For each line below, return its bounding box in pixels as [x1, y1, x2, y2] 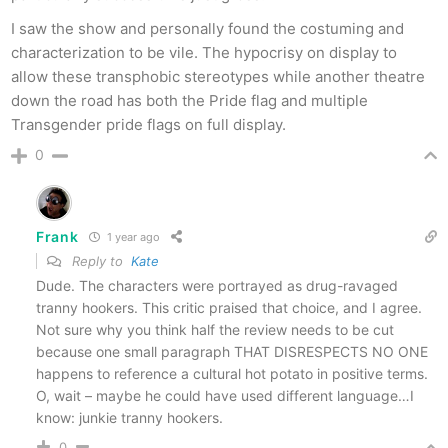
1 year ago [103, 230, 160, 245]
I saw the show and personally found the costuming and [11, 18, 404, 38]
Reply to [68, 252, 131, 269]
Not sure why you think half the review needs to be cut [36, 320, 394, 338]
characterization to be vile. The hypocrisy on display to [11, 42, 397, 62]
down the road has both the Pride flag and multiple [11, 90, 368, 110]
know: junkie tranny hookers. [36, 408, 223, 426]
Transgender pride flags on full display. [11, 114, 286, 134]
